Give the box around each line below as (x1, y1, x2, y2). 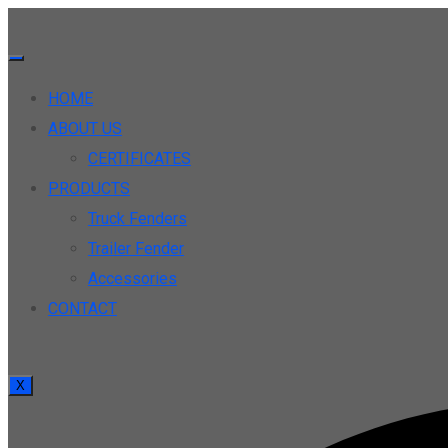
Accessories (88, 269, 177, 288)
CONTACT (48, 299, 117, 318)
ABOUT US (48, 119, 122, 138)
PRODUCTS (48, 179, 130, 198)
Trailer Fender (88, 239, 184, 258)
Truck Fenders (88, 209, 187, 228)
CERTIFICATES (88, 149, 191, 168)
